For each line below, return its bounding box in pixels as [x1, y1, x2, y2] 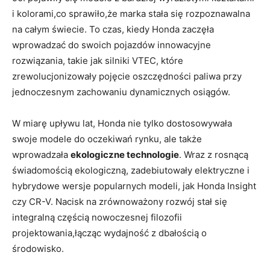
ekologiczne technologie [71, 149, 179, 161]
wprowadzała [12, 149, 71, 161]
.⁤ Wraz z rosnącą [179, 149, 248, 161]
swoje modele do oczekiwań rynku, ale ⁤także [12, 133, 202, 145]
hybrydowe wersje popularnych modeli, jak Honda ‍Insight [12, 180, 256, 192]
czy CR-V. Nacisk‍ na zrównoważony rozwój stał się [12, 196, 227, 208]
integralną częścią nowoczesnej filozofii [12, 212, 182, 224]
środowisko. [12, 243, 64, 255]
